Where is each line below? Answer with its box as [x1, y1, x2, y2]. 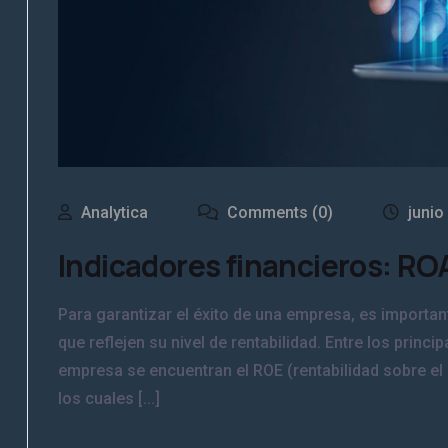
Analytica [81, 202, 148, 222]
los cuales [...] [58, 388, 160, 408]
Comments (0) [223, 202, 333, 222]
